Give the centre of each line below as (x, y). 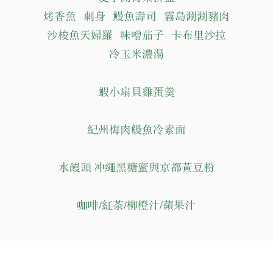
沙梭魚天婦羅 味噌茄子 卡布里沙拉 (136, 36)
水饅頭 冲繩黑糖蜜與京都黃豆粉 (136, 168)
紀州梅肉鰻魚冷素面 (136, 130)
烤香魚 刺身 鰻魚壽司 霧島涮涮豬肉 (136, 17)
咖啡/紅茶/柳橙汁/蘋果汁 (136, 206)
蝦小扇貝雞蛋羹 (136, 92)
